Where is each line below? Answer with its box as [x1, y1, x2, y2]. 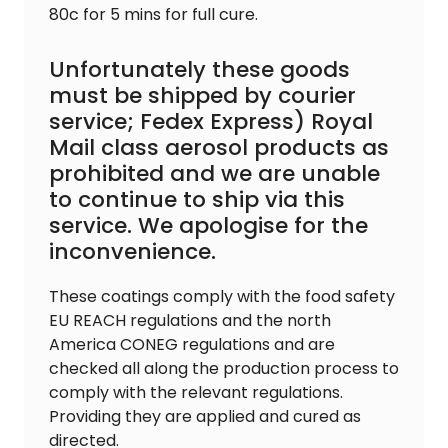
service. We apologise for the [49, 210, 368, 242]
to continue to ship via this [49, 184, 345, 216]
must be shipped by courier [49, 80, 356, 112]
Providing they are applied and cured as [49, 405, 361, 429]
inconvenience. [49, 236, 216, 268]
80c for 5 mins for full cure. [49, 3, 258, 27]
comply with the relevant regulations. [49, 381, 343, 405]
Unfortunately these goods [49, 54, 350, 86]
